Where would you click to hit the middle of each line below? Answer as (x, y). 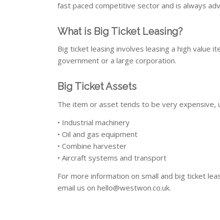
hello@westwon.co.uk (134, 187)
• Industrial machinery (94, 122)
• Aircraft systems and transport (112, 157)
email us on (78, 187)
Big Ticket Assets (97, 87)
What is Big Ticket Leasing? (120, 31)
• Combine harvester (92, 146)
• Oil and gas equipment (98, 134)
